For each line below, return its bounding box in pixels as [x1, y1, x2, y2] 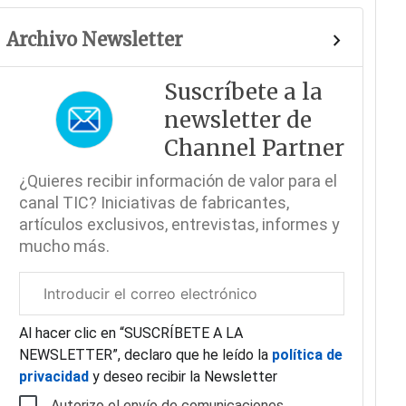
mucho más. [18, 237, 110, 256]
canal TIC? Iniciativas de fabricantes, [18, 193, 289, 212]
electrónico [17, 296, 77, 310]
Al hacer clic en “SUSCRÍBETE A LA [18, 324, 243, 342]
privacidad [18, 368, 92, 385]
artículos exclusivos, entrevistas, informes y [18, 215, 340, 234]
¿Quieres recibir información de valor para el [18, 171, 337, 190]
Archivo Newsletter [5, 28, 183, 51]
